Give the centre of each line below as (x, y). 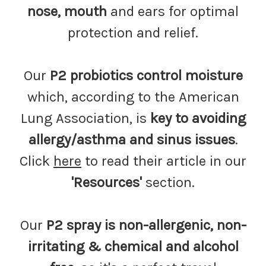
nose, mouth (69, 11)
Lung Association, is (85, 118)
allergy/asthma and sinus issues (132, 140)
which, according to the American (133, 97)
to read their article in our (164, 161)
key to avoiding (198, 118)
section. (168, 182)
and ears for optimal (175, 11)
